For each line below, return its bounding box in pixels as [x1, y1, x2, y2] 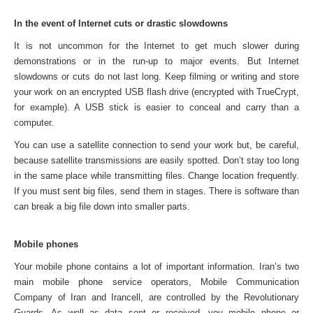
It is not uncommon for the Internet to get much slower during [14, 41, 299, 51]
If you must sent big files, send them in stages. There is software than [14, 186, 299, 196]
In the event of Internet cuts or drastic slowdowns [14, 18, 228, 29]
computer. [14, 117, 54, 128]
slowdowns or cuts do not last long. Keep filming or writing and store [14, 71, 299, 82]
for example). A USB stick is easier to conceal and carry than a [14, 102, 299, 112]
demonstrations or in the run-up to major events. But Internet [14, 56, 299, 66]
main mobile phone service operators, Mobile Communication [14, 277, 299, 287]
